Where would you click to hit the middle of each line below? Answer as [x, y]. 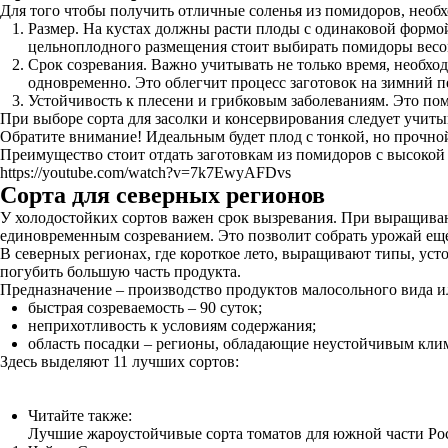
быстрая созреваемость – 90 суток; [145, 307]
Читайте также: [80, 415]
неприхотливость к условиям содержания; [172, 325]
